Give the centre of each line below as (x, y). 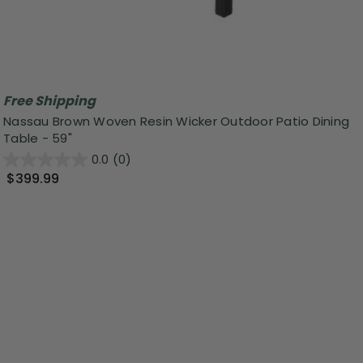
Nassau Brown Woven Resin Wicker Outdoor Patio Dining (176, 122)
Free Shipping (49, 100)
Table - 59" (38, 139)
